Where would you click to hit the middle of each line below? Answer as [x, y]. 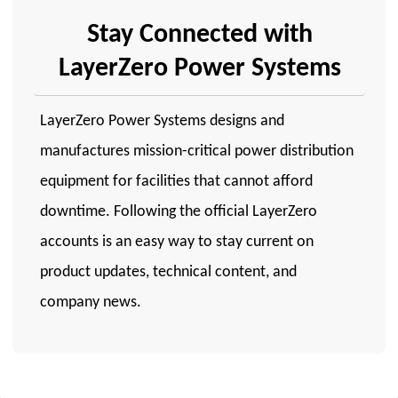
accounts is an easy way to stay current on [177, 243]
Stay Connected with [199, 36]
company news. [91, 303]
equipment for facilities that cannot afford [177, 182]
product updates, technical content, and [169, 273]
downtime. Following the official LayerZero [179, 212]
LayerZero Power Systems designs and [163, 122]
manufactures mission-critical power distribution [197, 152]
